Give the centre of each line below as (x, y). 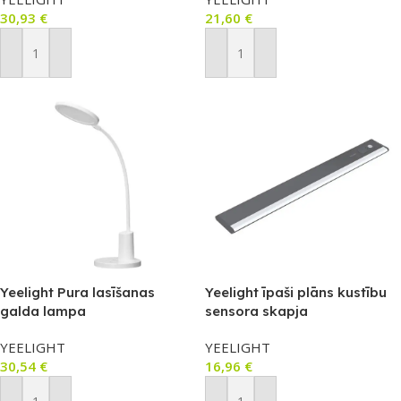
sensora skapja (256, 311)
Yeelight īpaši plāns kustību (296, 292)
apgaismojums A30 (269, 330)
